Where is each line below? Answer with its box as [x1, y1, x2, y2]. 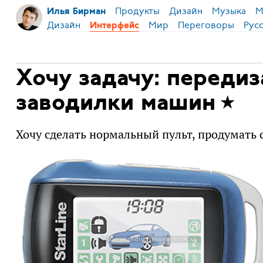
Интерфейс [89, 21, 139, 31]
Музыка [211, 5, 246, 18]
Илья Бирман [46, 7, 106, 16]
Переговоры [177, 18, 234, 32]
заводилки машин [15, 92, 215, 116]
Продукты [114, 5, 160, 18]
